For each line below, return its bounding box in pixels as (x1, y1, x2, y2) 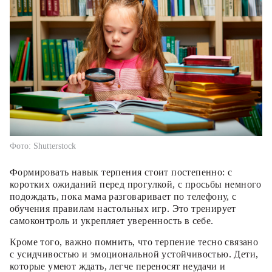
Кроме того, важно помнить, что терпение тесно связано (10, 236, 259, 247)
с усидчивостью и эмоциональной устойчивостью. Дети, (10, 248, 259, 259)
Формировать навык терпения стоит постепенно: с (10, 166, 233, 177)
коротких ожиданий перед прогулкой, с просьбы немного (10, 178, 262, 189)
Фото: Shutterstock (10, 141, 76, 151)
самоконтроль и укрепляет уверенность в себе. (10, 215, 214, 226)
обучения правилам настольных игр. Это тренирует (10, 203, 236, 214)
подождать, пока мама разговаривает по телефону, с (10, 191, 237, 202)
